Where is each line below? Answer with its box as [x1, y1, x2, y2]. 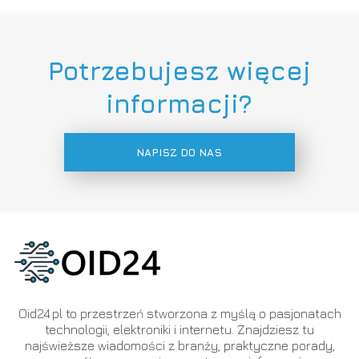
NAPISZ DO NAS [136, 145, 223, 159]
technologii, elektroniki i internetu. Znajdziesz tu [45, 321, 314, 337]
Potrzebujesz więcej [47, 54, 311, 86]
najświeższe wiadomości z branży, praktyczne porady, [24, 337, 335, 353]
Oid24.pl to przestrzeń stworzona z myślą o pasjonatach [18, 305, 341, 321]
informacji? [106, 87, 253, 119]
